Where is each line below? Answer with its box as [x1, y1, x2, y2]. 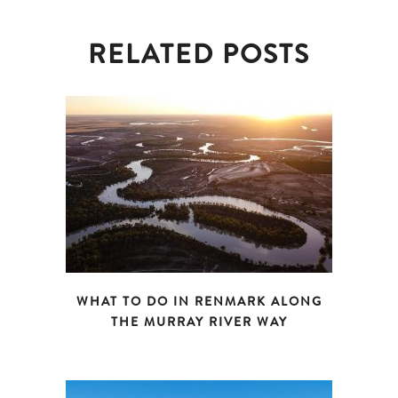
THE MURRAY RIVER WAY [110, 313, 288, 331]
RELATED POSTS [88, 36, 310, 74]
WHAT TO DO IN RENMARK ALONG [76, 292, 322, 311]
